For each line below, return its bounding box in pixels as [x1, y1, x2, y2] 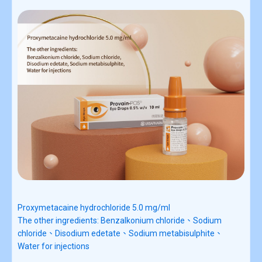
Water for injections [18, 241, 89, 251]
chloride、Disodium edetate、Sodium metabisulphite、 [18, 228, 223, 238]
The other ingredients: [18, 215, 101, 225]
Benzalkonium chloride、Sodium [101, 215, 222, 225]
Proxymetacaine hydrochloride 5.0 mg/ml [18, 202, 170, 212]
